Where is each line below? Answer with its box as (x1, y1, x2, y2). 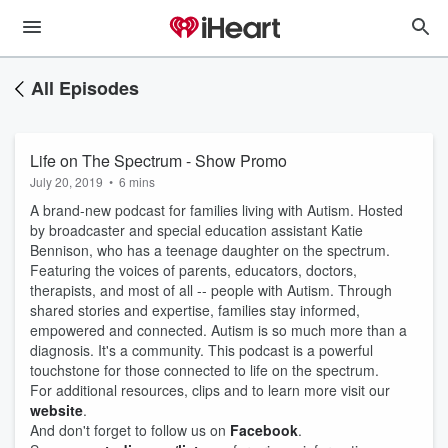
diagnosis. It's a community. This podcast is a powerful (30, 340, 373, 360)
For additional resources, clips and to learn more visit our (30, 380, 390, 400)
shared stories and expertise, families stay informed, (30, 300, 360, 320)
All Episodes (31, 75, 139, 101)
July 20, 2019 (30, 173, 103, 190)
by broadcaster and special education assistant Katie (30, 220, 363, 240)
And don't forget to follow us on (30, 420, 230, 440)
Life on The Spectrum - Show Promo (30, 149, 287, 172)
